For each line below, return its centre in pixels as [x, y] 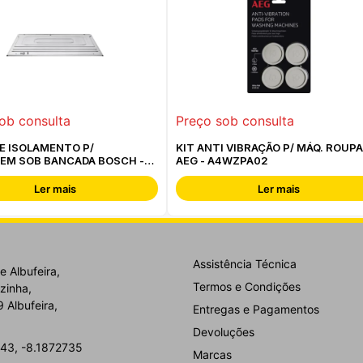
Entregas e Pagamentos [256, 309]
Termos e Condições [247, 286]
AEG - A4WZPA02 [222, 161]
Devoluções [224, 331]
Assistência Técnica [245, 263]
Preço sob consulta [235, 120]
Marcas [212, 354]
